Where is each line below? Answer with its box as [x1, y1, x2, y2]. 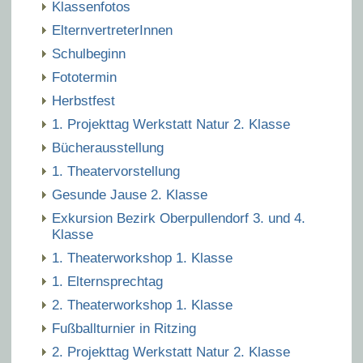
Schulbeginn [52, 46, 126, 62]
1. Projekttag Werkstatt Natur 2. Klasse [52, 117, 290, 132]
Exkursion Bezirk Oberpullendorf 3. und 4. [52, 211, 305, 226]
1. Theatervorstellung [52, 164, 180, 179]
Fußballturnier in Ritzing [52, 321, 196, 336]
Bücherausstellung [52, 140, 164, 156]
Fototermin [52, 70, 117, 85]
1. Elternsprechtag [52, 274, 163, 289]
